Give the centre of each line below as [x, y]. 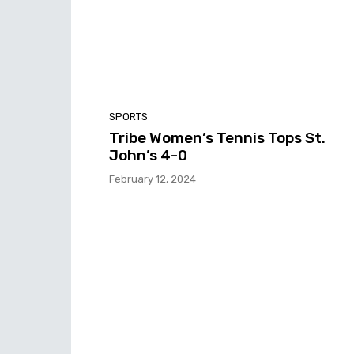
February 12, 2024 [153, 179]
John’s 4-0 [148, 156]
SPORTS [128, 117]
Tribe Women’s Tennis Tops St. [217, 138]
